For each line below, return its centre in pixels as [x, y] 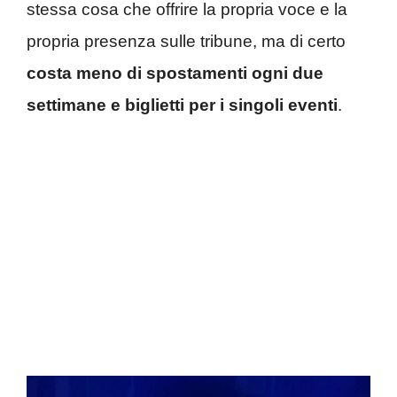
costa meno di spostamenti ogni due [175, 73]
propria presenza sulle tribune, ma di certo [186, 41]
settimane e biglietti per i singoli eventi [182, 105]
